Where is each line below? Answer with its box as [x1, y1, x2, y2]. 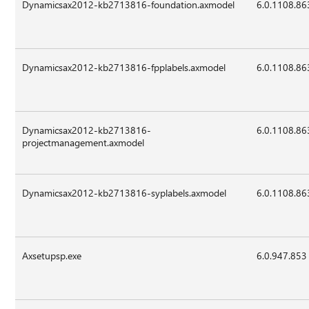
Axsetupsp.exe [22, 248, 82, 262]
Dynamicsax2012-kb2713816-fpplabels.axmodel [22, 60, 226, 74]
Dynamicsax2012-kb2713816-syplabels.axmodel [22, 186, 227, 199]
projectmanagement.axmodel [22, 135, 145, 149]
